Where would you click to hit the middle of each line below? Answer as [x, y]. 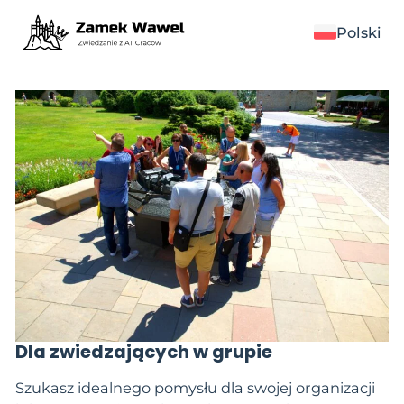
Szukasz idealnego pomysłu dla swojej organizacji [195, 388]
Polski [359, 32]
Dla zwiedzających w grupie [143, 351]
